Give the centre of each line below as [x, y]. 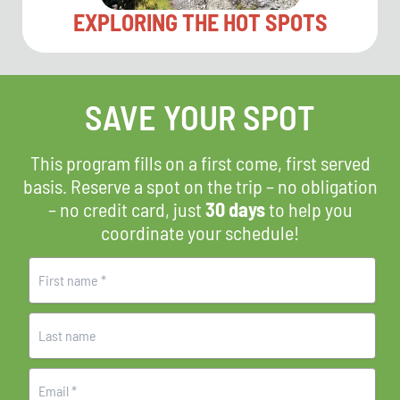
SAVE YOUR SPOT [200, 117]
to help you [308, 208]
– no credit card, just [126, 208]
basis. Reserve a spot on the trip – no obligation [200, 185]
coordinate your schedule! [200, 232]
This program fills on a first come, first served [200, 162]
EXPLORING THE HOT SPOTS [200, 21]
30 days [235, 208]
